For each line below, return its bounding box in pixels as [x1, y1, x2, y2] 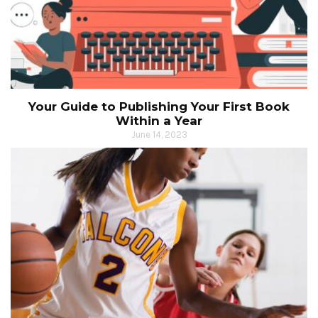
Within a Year [116, 113, 202, 128]
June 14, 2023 [131, 128, 187, 140]
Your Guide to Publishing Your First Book [28, 99, 290, 114]
